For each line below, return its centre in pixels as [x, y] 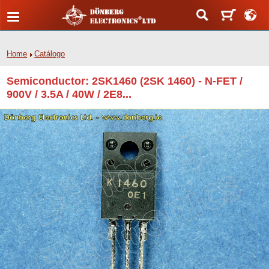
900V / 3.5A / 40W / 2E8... [69, 94]
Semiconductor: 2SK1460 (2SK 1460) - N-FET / [125, 81]
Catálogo [50, 54]
